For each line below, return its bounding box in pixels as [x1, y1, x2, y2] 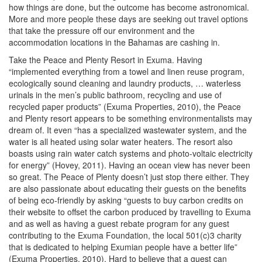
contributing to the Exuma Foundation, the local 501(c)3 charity [9, 229, 242, 241]
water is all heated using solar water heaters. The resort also [9, 136, 233, 147]
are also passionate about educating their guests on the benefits [9, 182, 246, 194]
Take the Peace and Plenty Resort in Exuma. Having [9, 54, 202, 65]
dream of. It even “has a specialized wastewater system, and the [9, 124, 247, 136]
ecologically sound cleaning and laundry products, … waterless [9, 77, 241, 89]
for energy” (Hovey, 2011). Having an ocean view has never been [9, 159, 250, 171]
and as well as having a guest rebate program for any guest [9, 218, 229, 229]
